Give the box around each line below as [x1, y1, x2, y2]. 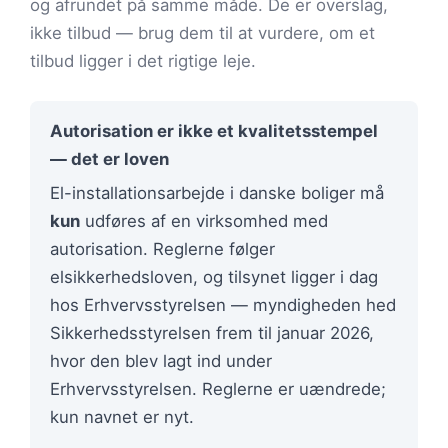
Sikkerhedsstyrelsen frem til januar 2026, [50, 322, 374, 343]
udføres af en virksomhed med [80, 210, 328, 231]
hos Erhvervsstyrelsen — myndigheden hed [50, 294, 396, 315]
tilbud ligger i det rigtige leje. [30, 50, 256, 71]
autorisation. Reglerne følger [50, 238, 275, 259]
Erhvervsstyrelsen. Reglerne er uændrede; [50, 378, 386, 399]
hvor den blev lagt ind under [50, 350, 272, 371]
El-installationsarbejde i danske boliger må [50, 182, 384, 203]
